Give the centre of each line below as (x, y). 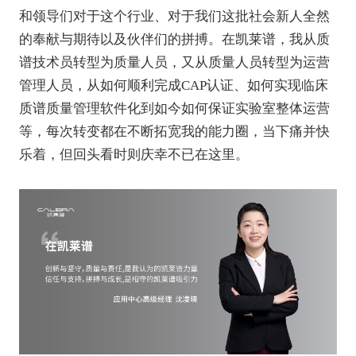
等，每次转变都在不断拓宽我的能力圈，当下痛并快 (174, 132)
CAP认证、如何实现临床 (254, 86)
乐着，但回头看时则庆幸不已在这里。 (133, 155)
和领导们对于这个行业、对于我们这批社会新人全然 (174, 17)
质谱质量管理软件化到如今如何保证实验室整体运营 (174, 109)
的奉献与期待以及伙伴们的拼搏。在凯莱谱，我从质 (174, 40)
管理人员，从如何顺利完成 (100, 86)
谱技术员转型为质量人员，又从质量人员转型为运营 (174, 63)
